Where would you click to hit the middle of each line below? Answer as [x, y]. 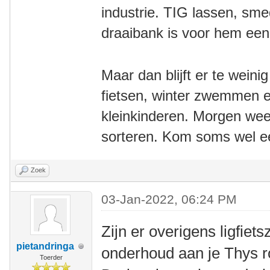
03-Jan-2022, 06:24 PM [169, 199]
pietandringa [45, 246]
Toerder [51, 257]
